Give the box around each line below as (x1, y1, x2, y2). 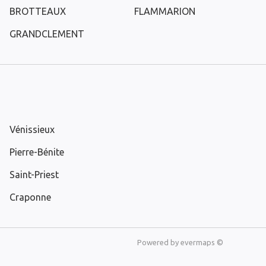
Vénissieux (9, 124, 55, 135)
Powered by (137, 238, 180, 246)
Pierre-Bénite (9, 147, 64, 157)
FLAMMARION (134, 6, 195, 17)
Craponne (9, 192, 51, 202)
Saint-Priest (9, 169, 59, 180)
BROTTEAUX (9, 6, 66, 17)
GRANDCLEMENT (9, 28, 84, 39)
